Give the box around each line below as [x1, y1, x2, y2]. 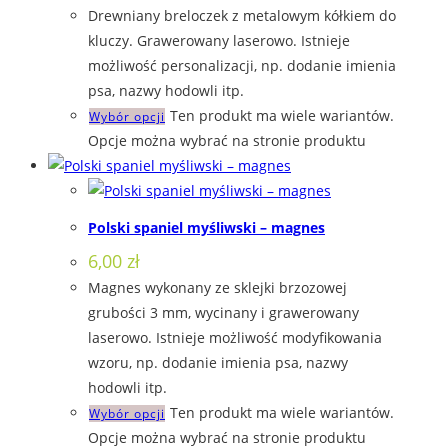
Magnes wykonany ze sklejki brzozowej [88, 277, 347, 297]
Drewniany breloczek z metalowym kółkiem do [88, 6, 396, 26]
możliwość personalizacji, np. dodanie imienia [88, 56, 396, 76]
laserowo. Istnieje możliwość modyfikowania [88, 327, 382, 347]
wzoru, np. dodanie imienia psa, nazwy [88, 352, 348, 372]
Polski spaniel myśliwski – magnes [88, 217, 325, 237]
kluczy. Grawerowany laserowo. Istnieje [88, 31, 350, 51]
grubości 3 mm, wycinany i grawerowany [88, 302, 359, 322]
